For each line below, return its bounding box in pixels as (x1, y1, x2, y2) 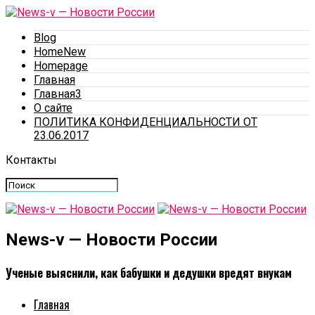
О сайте (34, 101, 72, 115)
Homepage (34, 59, 88, 72)
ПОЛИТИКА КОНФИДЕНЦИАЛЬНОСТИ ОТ (34, 115, 257, 129)
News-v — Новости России (6, 229, 217, 250)
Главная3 (34, 87, 82, 101)
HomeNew (34, 45, 86, 58)
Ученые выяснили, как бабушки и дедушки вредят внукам (6, 264, 292, 282)
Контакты (6, 153, 57, 167)
